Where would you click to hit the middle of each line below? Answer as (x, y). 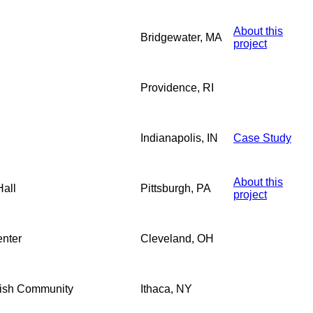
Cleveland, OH (177, 238)
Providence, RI (177, 87)
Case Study (262, 138)
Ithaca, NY (166, 289)
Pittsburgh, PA (176, 188)
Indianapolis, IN (179, 138)
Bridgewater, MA (181, 37)
